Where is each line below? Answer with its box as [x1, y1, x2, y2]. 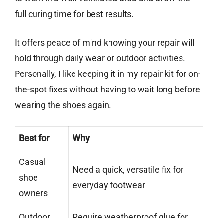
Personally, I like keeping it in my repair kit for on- [15, 69, 200, 79]
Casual [19, 157, 46, 167]
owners [19, 188, 48, 199]
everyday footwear [73, 180, 145, 191]
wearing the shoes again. [15, 100, 111, 110]
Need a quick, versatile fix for [73, 164, 183, 175]
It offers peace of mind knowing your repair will [15, 37, 194, 48]
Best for [19, 133, 49, 144]
